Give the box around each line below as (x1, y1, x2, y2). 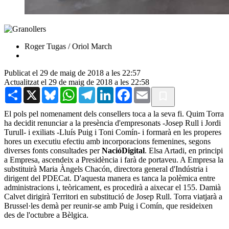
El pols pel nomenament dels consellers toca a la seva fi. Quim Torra (4, 109, 224, 118)
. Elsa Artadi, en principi (145, 146, 223, 155)
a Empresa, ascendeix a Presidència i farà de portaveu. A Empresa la (4, 155, 223, 164)
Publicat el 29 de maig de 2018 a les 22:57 (4, 68, 141, 77)
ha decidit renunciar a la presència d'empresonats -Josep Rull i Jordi (4, 118, 221, 127)
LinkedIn (113, 86, 143, 95)
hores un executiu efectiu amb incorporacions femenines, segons (4, 136, 211, 146)
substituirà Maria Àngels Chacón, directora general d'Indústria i (4, 164, 208, 173)
